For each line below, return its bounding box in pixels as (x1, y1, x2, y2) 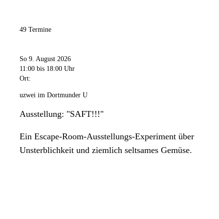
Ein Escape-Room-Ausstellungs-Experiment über (20, 131, 194, 141)
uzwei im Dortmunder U (20, 91, 88, 99)
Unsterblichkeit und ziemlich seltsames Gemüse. (20, 145, 192, 155)
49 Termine (20, 26, 51, 34)
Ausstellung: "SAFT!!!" (20, 109, 104, 119)
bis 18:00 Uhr (37, 65, 75, 72)
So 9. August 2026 (20, 55, 71, 63)
